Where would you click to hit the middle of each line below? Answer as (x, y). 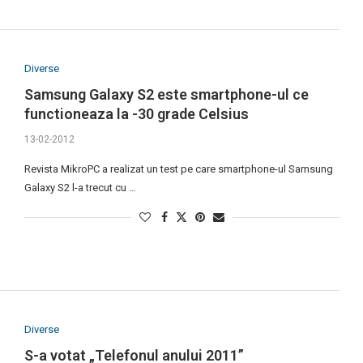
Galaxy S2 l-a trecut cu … (80, 188)
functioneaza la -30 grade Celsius (136, 114)
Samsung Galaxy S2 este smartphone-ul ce (166, 95)
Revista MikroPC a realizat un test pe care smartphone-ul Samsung (178, 169)
